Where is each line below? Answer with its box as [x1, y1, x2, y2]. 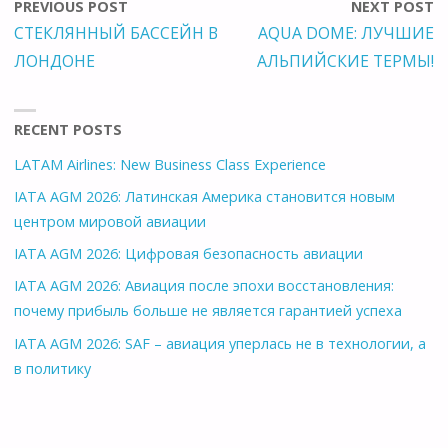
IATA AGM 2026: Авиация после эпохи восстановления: [14, 276, 395, 296]
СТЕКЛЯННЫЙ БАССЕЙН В [14, 21, 219, 44]
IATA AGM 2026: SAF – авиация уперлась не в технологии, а [14, 333, 427, 353]
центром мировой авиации [14, 212, 207, 232]
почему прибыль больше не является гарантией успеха [14, 301, 403, 321]
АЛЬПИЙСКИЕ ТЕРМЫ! [256, 49, 434, 72]
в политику [14, 358, 92, 378]
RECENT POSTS [14, 119, 123, 139]
